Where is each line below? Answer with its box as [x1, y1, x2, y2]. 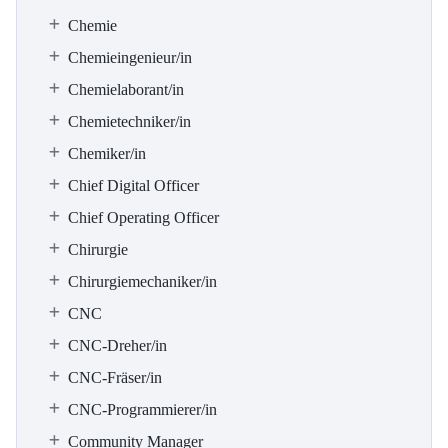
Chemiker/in [68, 145, 146, 162]
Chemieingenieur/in [68, 49, 192, 66]
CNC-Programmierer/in [68, 401, 217, 418]
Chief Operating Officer [68, 209, 219, 226]
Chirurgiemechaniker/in [68, 273, 217, 290]
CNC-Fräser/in [68, 369, 162, 386]
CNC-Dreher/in [68, 337, 167, 354]
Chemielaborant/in [68, 81, 184, 98]
